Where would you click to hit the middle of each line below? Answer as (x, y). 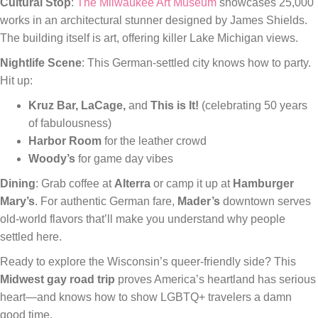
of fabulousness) (70, 123)
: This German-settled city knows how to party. (196, 62)
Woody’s (52, 158)
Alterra (132, 183)
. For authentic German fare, (106, 201)
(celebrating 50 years (253, 105)
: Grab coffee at (75, 183)
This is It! (175, 105)
